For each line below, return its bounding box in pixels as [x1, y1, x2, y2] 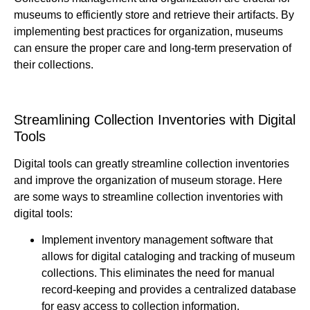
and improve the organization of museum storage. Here [14, 174, 282, 186]
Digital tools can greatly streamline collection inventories [14, 157, 289, 170]
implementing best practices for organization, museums [14, 26, 283, 38]
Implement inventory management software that [42, 234, 273, 246]
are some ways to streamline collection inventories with [14, 190, 283, 203]
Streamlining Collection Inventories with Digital [14, 111, 295, 127]
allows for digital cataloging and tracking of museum [42, 250, 295, 263]
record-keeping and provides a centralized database [42, 284, 296, 296]
